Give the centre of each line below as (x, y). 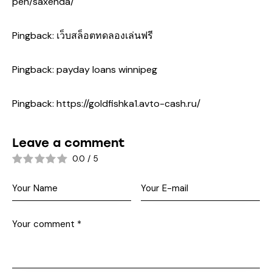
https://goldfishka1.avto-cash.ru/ (128, 104)
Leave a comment (69, 143)
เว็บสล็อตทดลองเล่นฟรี (105, 36)
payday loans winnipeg (107, 70)
